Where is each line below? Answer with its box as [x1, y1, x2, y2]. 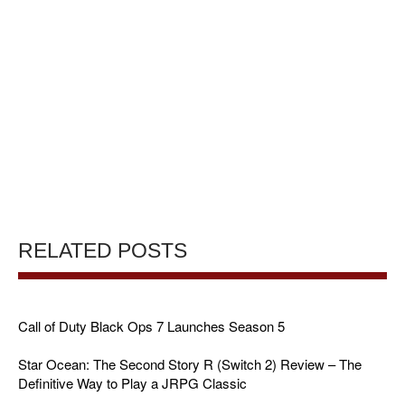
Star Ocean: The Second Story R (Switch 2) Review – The [18, 353, 362, 373]
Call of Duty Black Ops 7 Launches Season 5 [18, 316, 285, 335]
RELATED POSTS [18, 239, 187, 262]
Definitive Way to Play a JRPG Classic [18, 372, 247, 392]
